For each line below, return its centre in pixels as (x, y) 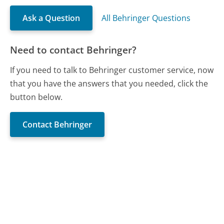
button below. (36, 97)
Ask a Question (51, 18)
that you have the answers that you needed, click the (109, 83)
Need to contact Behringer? (73, 49)
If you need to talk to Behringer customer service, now (112, 70)
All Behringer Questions (146, 18)
